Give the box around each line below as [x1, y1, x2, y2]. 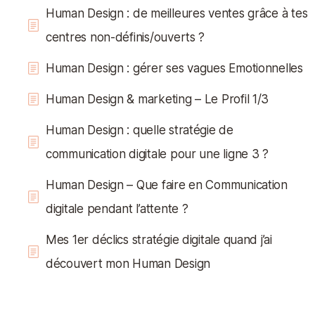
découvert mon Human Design [46, 257, 210, 271]
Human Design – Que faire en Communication [46, 178, 288, 192]
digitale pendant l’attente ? [46, 202, 188, 216]
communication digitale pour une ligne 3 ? [46, 147, 269, 161]
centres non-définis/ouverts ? [46, 30, 205, 44]
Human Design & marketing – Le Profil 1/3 [46, 92, 269, 106]
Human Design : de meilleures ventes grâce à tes [46, 6, 308, 20]
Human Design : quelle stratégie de [46, 123, 233, 137]
